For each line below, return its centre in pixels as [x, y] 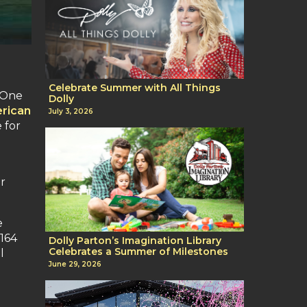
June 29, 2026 [75, 265]
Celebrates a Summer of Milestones [138, 252]
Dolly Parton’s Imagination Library [135, 241]
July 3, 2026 [71, 112]
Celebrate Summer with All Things [135, 87]
